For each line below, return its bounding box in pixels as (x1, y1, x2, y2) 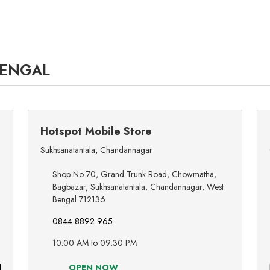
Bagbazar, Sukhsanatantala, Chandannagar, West (52, 181, 224, 193)
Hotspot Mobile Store (40, 124, 152, 140)
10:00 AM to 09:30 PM (52, 237, 137, 250)
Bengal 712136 (52, 193, 105, 206)
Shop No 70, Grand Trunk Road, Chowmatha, (52, 168, 216, 181)
